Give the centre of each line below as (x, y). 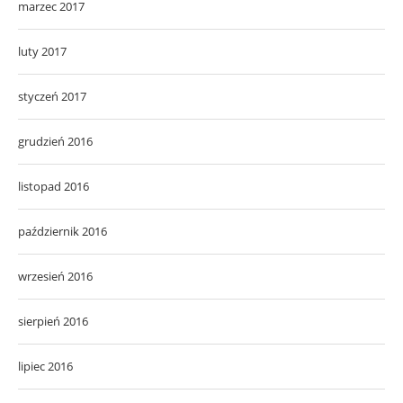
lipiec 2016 (45, 367)
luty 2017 (42, 52)
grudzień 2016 (55, 142)
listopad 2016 (54, 187)
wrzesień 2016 (55, 277)
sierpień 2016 (53, 322)
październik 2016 (63, 232)
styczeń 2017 (52, 97)
